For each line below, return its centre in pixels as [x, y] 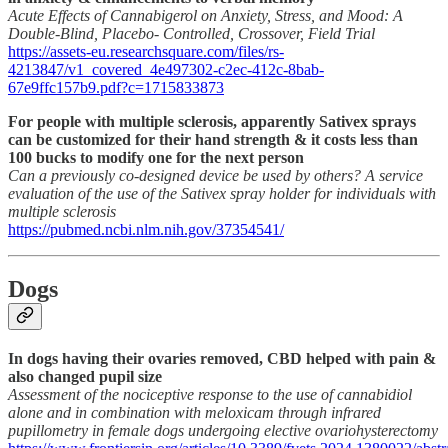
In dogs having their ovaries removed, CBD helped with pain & [222, 359]
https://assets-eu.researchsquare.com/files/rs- [146, 51]
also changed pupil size [85, 377]
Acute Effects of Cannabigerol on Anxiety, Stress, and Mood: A [205, 15]
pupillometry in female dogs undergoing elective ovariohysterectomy [223, 431]
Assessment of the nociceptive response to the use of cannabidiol [210, 395]
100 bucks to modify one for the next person [156, 157]
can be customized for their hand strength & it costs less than [213, 139]
